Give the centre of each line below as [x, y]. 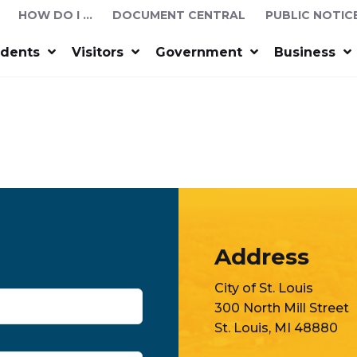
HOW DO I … [56, 15]
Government [198, 52]
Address [261, 257]
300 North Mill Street [281, 308]
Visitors [97, 52]
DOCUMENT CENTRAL [179, 15]
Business [304, 52]
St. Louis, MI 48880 [276, 328]
